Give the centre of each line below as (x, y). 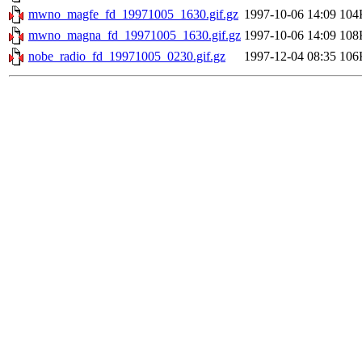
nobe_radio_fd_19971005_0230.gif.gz (127, 57)
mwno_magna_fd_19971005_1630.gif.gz (135, 36)
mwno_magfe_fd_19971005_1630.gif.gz (133, 15)
